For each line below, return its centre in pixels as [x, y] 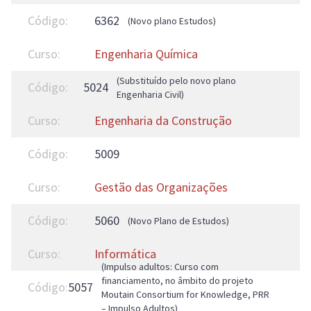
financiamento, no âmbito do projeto [177, 280]
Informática [125, 254]
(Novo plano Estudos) [172, 21]
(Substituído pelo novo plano [177, 81]
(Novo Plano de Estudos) [178, 221]
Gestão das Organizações [161, 187]
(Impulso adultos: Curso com [160, 267]
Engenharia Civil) [151, 94]
